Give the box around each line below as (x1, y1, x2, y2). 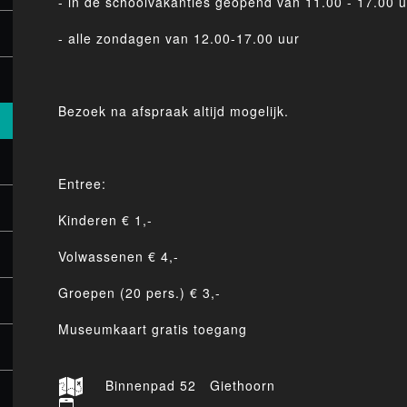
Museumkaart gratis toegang (58, 320, 247, 338)
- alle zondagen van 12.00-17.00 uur (58, 29, 300, 47)
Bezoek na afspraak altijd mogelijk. (58, 102, 289, 120)
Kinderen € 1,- (58, 211, 153, 229)
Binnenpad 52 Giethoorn (105, 376, 275, 394)
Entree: (58, 174, 106, 193)
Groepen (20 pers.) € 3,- (58, 283, 221, 302)
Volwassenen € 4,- (58, 247, 179, 265)
